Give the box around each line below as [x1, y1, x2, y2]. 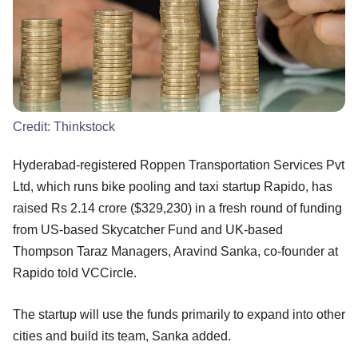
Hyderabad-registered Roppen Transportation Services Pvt [13, 157, 344, 172]
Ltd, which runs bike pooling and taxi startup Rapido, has [13, 179, 332, 193]
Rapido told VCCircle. [13, 265, 137, 280]
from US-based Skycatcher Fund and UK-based [13, 222, 283, 237]
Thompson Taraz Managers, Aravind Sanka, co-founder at [13, 244, 338, 258]
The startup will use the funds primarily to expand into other [13, 307, 345, 321]
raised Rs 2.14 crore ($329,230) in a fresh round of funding [13, 201, 342, 215]
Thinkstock [54, 119, 115, 133]
